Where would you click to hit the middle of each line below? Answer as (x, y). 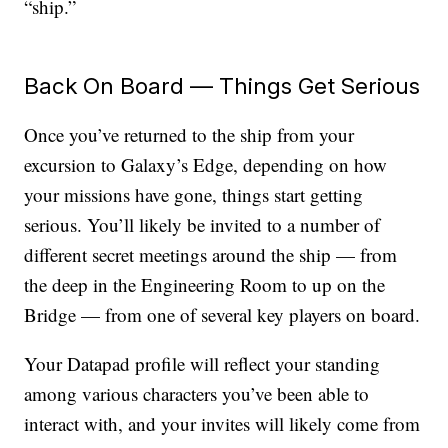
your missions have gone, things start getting (194, 195)
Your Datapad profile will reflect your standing (202, 364)
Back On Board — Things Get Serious (222, 86)
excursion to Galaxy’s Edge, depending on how (206, 165)
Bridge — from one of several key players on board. (222, 315)
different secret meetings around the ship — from (211, 255)
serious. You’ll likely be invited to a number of (202, 225)
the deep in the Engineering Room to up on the (205, 285)
